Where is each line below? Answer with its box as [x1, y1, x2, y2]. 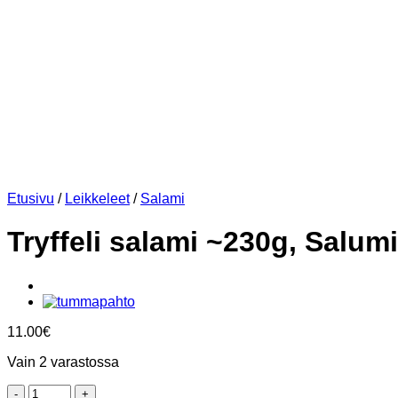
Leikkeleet [65, 191, 130, 206]
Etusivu [7, 191, 54, 206]
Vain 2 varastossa [7, 354, 119, 370]
